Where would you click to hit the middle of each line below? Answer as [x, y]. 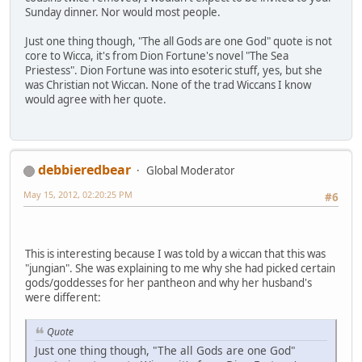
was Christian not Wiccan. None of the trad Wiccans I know [168, 84]
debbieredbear [84, 170]
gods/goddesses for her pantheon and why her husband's [168, 283]
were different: [63, 298]
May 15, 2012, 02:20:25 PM [78, 195]
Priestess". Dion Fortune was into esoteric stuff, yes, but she [174, 70]
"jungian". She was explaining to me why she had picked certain [180, 269]
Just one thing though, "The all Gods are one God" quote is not [179, 41]
